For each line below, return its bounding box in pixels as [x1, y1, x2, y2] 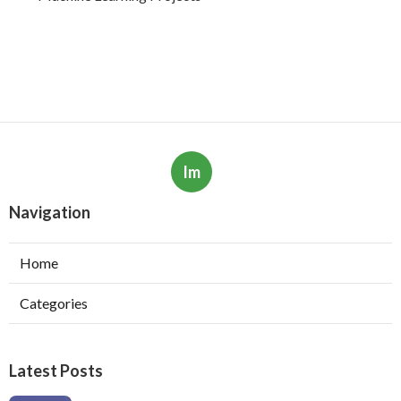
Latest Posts [9, 361, 103, 381]
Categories [20, 294, 88, 312]
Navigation [9, 202, 90, 223]
